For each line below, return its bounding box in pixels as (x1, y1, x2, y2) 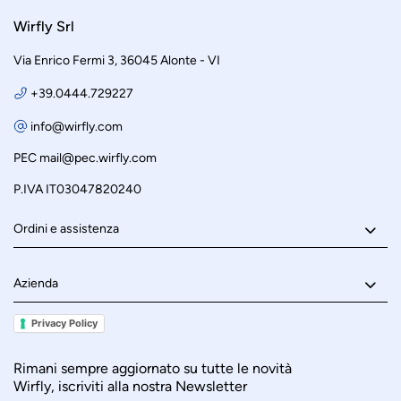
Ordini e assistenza (13, 221, 119, 236)
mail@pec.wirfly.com (39, 150, 157, 166)
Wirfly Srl (13, 18, 74, 35)
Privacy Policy (31, 316, 98, 329)
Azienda (13, 276, 58, 291)
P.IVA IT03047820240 (13, 182, 141, 197)
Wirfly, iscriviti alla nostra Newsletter (13, 378, 247, 395)
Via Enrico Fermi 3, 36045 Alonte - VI (13, 53, 220, 68)
